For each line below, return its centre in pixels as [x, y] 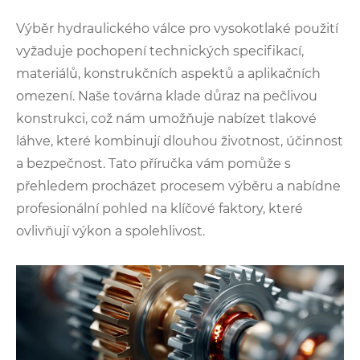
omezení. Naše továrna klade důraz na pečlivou [167, 96]
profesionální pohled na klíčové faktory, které [160, 209]
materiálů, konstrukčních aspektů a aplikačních [168, 74]
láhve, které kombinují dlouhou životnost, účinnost [180, 141]
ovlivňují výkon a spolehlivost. [110, 231]
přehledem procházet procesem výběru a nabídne [178, 186]
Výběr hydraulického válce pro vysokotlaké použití [177, 29]
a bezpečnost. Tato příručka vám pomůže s [153, 164]
